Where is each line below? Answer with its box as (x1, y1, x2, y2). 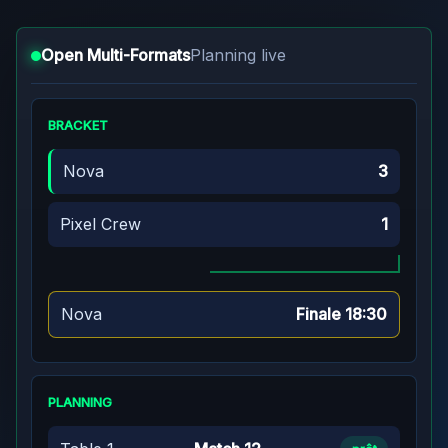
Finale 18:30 (296, 304, 387, 324)
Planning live (190, 45, 286, 65)
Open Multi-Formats (41, 45, 190, 65)
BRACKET (48, 117, 108, 133)
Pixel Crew (60, 214, 141, 234)
